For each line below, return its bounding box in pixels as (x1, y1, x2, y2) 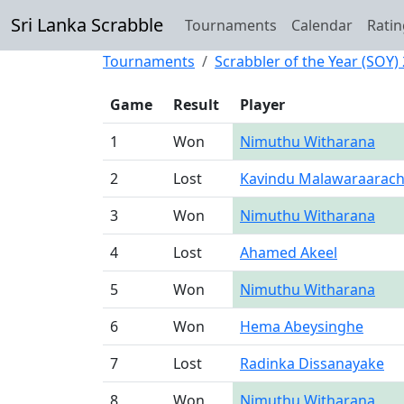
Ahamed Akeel (240, 243, 337, 262)
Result (173, 95, 219, 115)
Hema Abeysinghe (240, 317, 363, 336)
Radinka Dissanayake (240, 353, 384, 373)
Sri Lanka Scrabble (11, 13, 163, 37)
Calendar (291, 15, 353, 35)
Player (240, 95, 285, 115)
